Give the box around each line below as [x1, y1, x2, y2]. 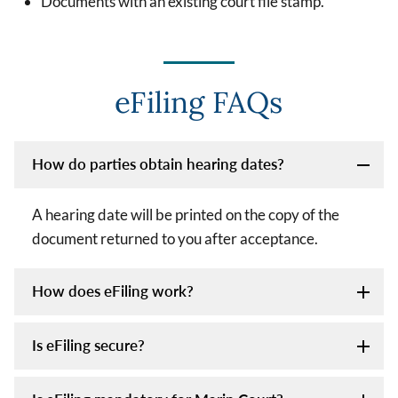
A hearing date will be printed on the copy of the [32, 204, 339, 224]
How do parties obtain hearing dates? [32, 154, 284, 173]
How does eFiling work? [32, 281, 194, 300]
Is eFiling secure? [32, 335, 145, 354]
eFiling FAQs [115, 83, 283, 121]
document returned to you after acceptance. [32, 228, 318, 248]
